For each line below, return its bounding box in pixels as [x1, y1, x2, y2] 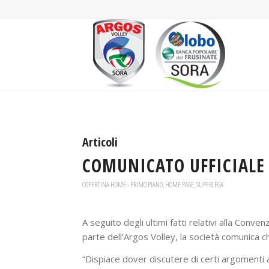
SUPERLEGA [196, 180, 223, 190]
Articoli [82, 134, 118, 150]
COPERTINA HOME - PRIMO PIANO [82, 180, 163, 190]
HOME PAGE [165, 180, 194, 190]
